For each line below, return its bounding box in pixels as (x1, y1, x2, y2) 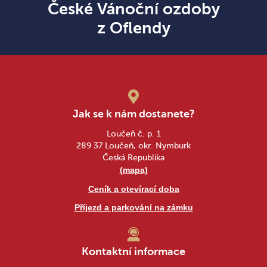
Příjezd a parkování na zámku (74, 203, 193, 213)
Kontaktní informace (82, 246, 185, 258)
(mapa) (119, 164, 148, 175)
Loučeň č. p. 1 (106, 129, 161, 138)
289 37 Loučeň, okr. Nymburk (76, 141, 191, 150)
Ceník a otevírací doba (88, 184, 179, 194)
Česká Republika (103, 153, 164, 162)
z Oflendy (97, 19, 170, 38)
